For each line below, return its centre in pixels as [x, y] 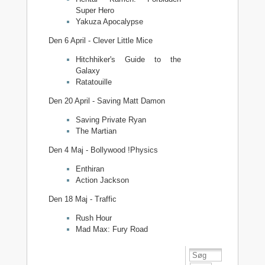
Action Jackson [102, 180]
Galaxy [88, 70]
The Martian [96, 131]
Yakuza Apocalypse [109, 21]
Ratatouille [93, 82]
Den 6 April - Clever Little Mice [101, 40]
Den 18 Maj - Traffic [83, 199]
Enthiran [90, 169]
